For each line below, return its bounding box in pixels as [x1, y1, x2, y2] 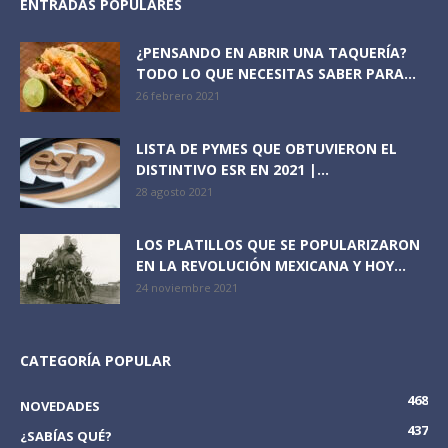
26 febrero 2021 [136, 87, 220, 103]
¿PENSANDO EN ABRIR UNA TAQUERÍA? [136, 42, 407, 62]
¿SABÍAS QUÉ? [20, 426, 112, 445]
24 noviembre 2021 [136, 279, 238, 295]
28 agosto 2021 [136, 183, 213, 199]
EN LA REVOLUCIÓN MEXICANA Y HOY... [136, 255, 406, 275]
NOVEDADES [20, 396, 100, 415]
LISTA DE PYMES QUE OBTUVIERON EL [136, 138, 397, 158]
